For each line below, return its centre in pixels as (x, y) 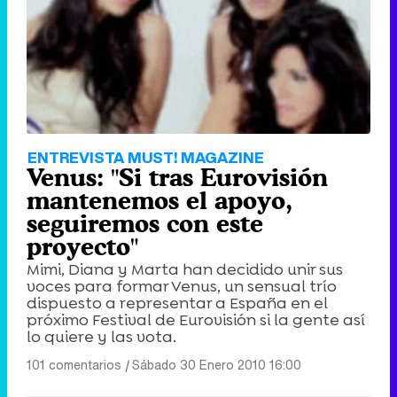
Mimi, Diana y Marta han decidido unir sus (185, 270)
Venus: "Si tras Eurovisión (177, 178)
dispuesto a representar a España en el (177, 304)
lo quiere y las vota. (101, 337)
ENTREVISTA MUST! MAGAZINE (146, 158)
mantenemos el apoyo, (160, 201)
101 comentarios (74, 365)
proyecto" (82, 247)
